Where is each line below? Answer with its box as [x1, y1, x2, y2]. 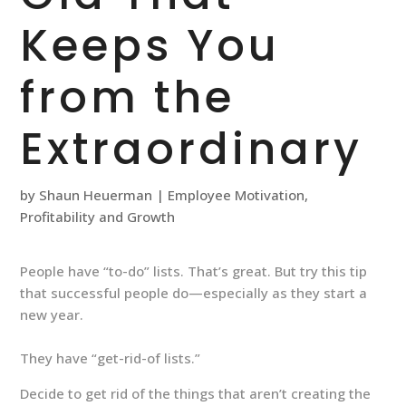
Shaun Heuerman [39, 186, 153, 204]
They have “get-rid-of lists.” [20, 349, 201, 367]
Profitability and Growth [20, 208, 176, 226]
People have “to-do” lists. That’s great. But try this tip [20, 262, 368, 280]
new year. [20, 305, 84, 324]
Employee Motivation [168, 186, 305, 204]
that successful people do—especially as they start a [20, 284, 368, 302]
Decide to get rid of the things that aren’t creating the [20, 384, 372, 402]
